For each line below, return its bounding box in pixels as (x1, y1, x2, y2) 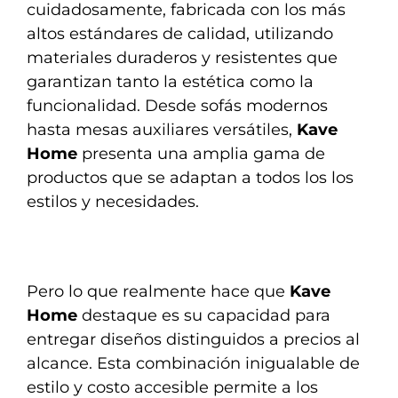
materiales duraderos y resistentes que (27, 47, 338, 68)
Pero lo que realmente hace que (27, 282, 290, 302)
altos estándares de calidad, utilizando (27, 23, 333, 44)
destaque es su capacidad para (77, 306, 330, 326)
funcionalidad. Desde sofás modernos (27, 95, 328, 115)
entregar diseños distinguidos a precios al (27, 330, 360, 350)
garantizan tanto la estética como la (27, 71, 314, 92)
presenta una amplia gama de (77, 143, 325, 163)
